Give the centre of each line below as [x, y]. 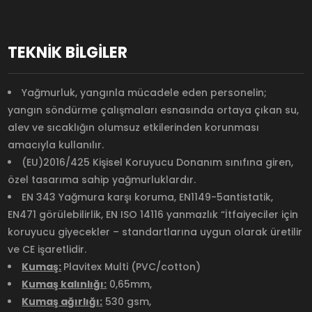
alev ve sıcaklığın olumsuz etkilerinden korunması [134, 127]
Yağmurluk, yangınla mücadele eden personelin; [145, 92]
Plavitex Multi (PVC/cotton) [132, 266]
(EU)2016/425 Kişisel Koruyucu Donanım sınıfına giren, [158, 162]
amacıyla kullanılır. [56, 145]
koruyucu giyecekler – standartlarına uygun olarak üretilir [155, 232]
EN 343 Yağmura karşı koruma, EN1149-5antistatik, [148, 197]
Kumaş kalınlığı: [64, 284]
